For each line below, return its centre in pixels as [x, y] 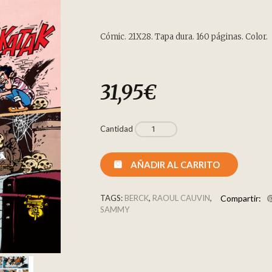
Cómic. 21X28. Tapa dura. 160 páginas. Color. [184, 37]
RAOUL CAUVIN [181, 198]
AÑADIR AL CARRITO [175, 164]
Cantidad [117, 129]
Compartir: [240, 198]
